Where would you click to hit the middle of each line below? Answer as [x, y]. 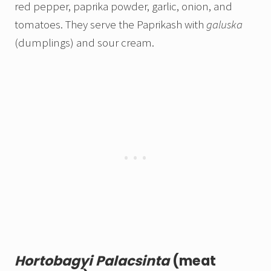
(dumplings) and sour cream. [84, 43]
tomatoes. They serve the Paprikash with [110, 24]
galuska [224, 24]
